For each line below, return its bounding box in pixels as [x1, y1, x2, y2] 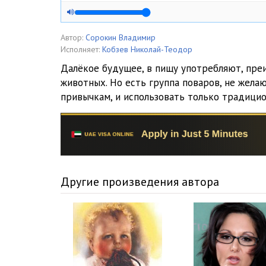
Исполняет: [61, 44, 100, 55]
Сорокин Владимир [85, 32, 156, 43]
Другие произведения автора [61, 174, 219, 190]
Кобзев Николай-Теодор [102, 44, 192, 55]
